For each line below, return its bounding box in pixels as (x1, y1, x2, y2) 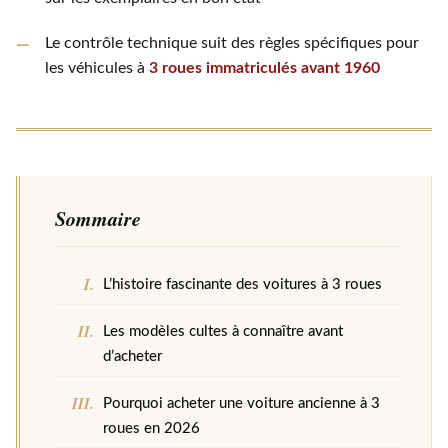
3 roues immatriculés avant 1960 (148, 59, 380, 76)
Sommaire (55, 204, 142, 233)
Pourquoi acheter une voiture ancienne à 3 (103, 395, 381, 411)
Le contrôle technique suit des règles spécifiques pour (44, 34, 419, 51)
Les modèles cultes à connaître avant (103, 324, 344, 340)
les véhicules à (44, 59, 149, 76)
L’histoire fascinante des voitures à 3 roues (103, 277, 383, 293)
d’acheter (103, 349, 163, 365)
